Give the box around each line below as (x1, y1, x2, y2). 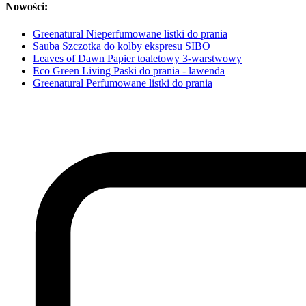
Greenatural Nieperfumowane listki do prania (33, 27, 227, 40)
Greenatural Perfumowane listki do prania (33, 76, 212, 89)
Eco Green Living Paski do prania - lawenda (33, 64, 225, 76)
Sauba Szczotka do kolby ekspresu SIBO (33, 40, 210, 52)
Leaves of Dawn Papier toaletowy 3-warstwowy (33, 52, 242, 64)
